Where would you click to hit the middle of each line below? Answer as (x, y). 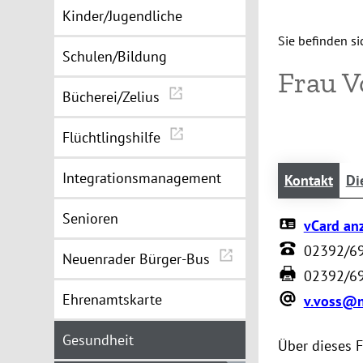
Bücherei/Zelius (113, 97)
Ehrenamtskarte (113, 299)
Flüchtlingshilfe (114, 137)
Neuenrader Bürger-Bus (139, 259)
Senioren (91, 218)
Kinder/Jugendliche (123, 16)
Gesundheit (98, 340)
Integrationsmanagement (142, 178)
